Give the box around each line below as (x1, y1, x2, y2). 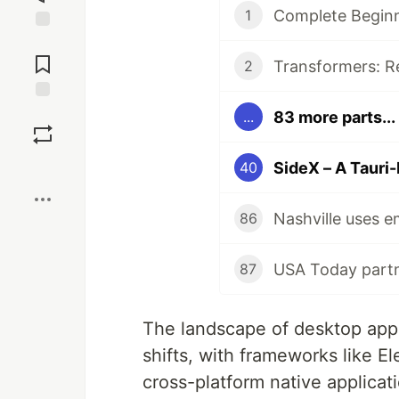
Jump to (19, 34, 67, 50)
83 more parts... (273, 107, 395, 126)
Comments (12, 49, 74, 65)
